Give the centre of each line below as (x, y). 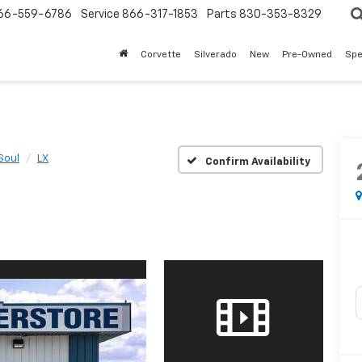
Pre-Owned (307, 55)
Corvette (161, 55)
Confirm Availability (257, 162)
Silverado (215, 55)
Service (100, 15)
